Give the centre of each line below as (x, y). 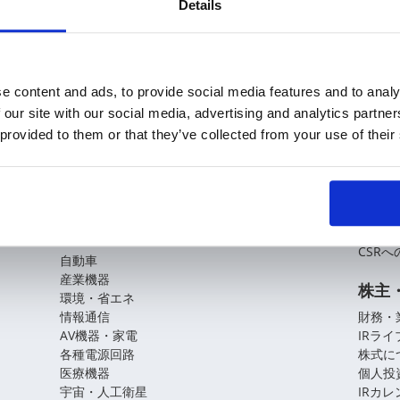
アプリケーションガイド (149, 234)
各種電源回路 (98, 354)
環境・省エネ (98, 298)
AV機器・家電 (99, 335)
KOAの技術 (101, 169)
